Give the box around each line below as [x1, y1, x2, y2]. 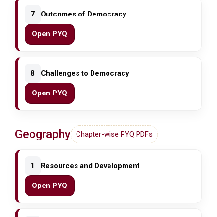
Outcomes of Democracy [41, 10, 127, 19]
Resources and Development [41, 161, 140, 170]
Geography [15, 127, 71, 141]
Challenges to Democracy [41, 69, 130, 78]
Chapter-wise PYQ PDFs [76, 130, 153, 139]
